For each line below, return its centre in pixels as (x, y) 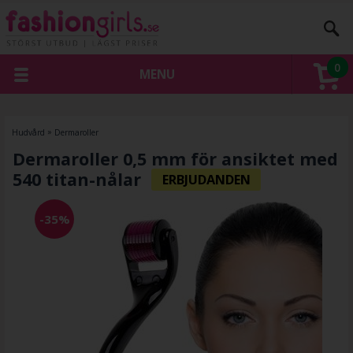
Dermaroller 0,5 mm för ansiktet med (175, 159)
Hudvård (28, 132)
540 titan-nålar (76, 180)
